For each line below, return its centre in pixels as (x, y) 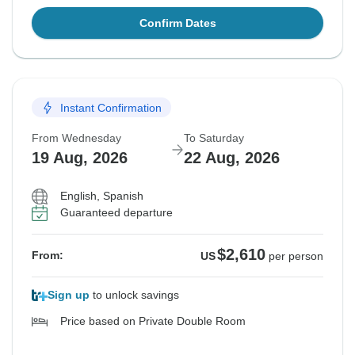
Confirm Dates (177, 23)
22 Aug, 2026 (232, 158)
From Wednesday (76, 138)
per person (296, 256)
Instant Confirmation (111, 107)
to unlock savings (134, 295)
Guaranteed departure (116, 213)
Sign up (69, 295)
